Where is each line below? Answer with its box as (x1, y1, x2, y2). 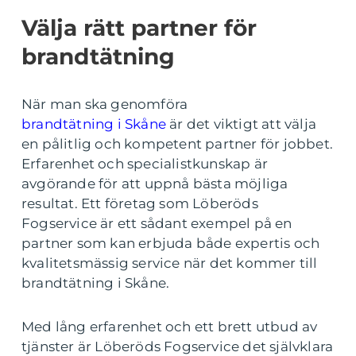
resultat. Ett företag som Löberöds (21, 195, 258, 211)
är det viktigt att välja (166, 116, 316, 132)
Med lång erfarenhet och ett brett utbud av (21, 319, 318, 335)
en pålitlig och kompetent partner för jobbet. (21, 136, 334, 152)
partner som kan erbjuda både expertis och (21, 235, 320, 251)
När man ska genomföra (21, 96, 188, 112)
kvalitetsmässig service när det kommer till (21, 255, 318, 271)
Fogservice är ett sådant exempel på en (21, 215, 292, 231)
